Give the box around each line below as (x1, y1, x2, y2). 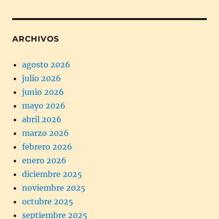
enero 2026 (22, 155, 66, 165)
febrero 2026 (22, 141, 72, 152)
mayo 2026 (22, 100, 66, 110)
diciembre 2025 (22, 169, 82, 179)
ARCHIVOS (12, 34, 59, 44)
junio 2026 (22, 87, 64, 97)
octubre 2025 (22, 196, 73, 206)
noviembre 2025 (22, 182, 86, 193)
